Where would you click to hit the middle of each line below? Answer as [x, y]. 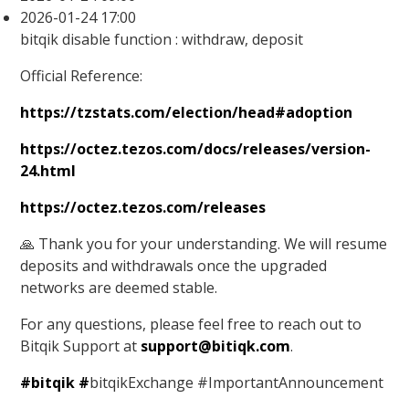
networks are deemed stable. [119, 288]
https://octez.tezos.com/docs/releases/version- [196, 149]
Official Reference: [82, 76]
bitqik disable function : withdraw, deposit [162, 40]
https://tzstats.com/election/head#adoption [187, 113]
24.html [48, 171]
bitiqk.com [252, 346]
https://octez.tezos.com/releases [143, 208]
